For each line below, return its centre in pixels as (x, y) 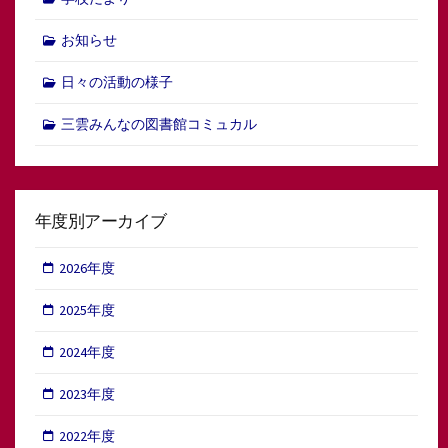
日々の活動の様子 (116, 82)
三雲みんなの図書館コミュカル (158, 124)
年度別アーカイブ (101, 221)
